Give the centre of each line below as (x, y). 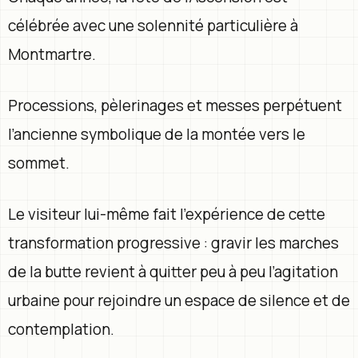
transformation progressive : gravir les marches (173, 243)
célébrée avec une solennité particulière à (153, 25)
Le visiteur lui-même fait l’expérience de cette (167, 214)
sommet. (39, 163)
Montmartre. (52, 54)
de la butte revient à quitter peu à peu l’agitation (173, 271)
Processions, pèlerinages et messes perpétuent (175, 105)
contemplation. (61, 329)
